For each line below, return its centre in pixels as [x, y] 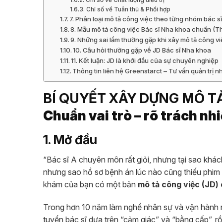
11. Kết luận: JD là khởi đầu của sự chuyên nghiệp [145, 60]
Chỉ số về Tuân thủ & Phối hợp [128, 9]
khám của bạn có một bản [90, 185]
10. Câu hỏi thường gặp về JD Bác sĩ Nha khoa [142, 50]
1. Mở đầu [70, 139]
